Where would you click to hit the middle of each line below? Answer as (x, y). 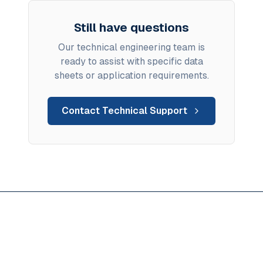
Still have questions (131, 28)
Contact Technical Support (124, 111)
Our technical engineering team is (131, 47)
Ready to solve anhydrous (131, 240)
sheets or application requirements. (131, 75)
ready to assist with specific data (131, 61)
